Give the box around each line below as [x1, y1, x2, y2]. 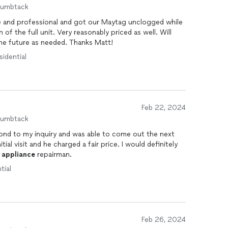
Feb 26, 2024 [141, 215, 186, 224]
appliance [2, 150, 35, 159]
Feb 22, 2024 [141, 103, 186, 112]
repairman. [35, 150, 72, 159]
